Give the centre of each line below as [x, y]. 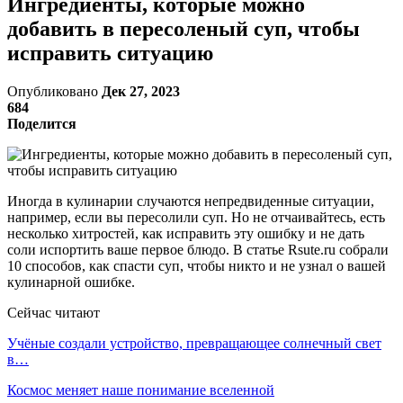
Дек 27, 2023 [141, 91]
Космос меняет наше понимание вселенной [141, 390]
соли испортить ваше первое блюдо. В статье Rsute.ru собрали [198, 249]
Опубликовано [54, 91]
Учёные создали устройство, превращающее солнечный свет [194, 343]
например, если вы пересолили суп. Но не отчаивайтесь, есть [196, 217]
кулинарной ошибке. [71, 282]
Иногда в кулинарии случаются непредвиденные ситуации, [191, 201]
